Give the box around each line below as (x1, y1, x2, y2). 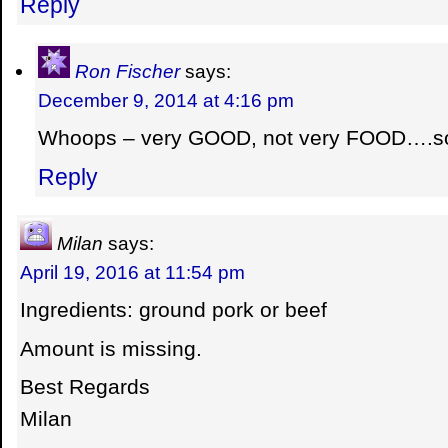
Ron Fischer (75, 60, 180, 83)
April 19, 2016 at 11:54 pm (20, 261, 245, 284)
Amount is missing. (20, 336, 202, 361)
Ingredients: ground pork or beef (20, 297, 327, 322)
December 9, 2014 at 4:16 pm (38, 89, 294, 112)
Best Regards (20, 375, 150, 400)
